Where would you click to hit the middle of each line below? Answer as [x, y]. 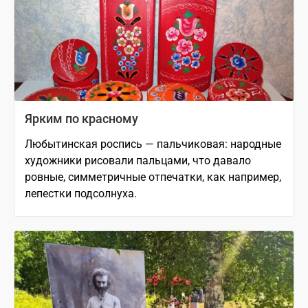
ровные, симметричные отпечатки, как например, [153, 177]
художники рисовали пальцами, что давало [138, 160]
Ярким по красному [81, 118]
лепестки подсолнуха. [81, 193]
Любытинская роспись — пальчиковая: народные [153, 144]
